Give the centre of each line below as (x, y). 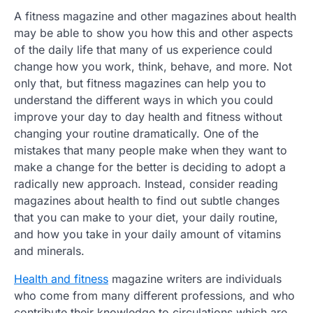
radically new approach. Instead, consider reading (146, 184)
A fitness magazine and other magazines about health (155, 16)
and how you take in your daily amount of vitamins (147, 234)
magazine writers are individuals (195, 279)
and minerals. (49, 251)
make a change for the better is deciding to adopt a (150, 167)
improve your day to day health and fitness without (148, 117)
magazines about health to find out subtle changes (147, 201)
